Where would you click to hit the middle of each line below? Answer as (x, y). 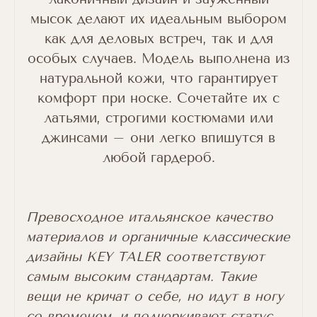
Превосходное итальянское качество (150, 217)
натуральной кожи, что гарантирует (158, 79)
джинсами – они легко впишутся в (158, 138)
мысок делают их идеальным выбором (158, 19)
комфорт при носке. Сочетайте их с (158, 98)
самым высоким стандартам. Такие (142, 277)
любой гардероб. (158, 158)
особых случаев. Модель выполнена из (158, 59)
